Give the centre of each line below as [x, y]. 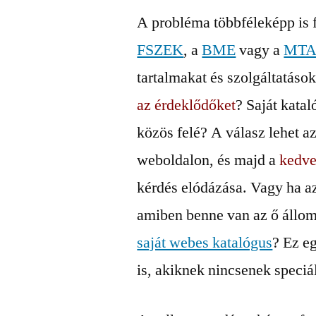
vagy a [260, 50]
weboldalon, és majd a [208, 160]
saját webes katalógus [205, 243]
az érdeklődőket [187, 105]
